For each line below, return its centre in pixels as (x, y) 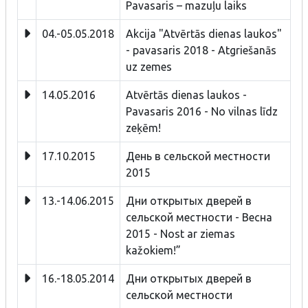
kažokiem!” (153, 250)
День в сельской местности (198, 156)
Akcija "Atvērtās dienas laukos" (204, 33)
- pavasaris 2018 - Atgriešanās (201, 50)
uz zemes (149, 66)
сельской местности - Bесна (199, 217)
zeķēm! (143, 128)
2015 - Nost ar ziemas (180, 233)
